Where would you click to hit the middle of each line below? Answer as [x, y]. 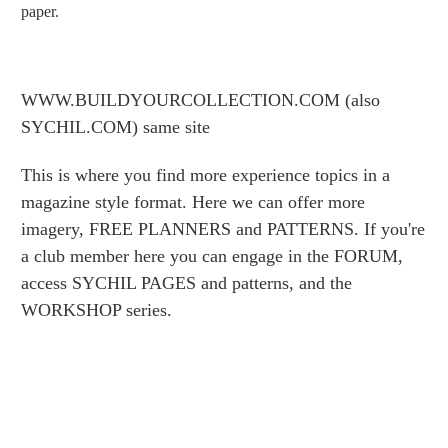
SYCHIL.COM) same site [115, 127]
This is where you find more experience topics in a [205, 175]
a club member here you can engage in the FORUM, [212, 256]
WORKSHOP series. [96, 310]
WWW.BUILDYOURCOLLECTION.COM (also [200, 100]
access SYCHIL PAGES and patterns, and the [186, 283]
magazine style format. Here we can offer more [193, 202]
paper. [42, 12]
